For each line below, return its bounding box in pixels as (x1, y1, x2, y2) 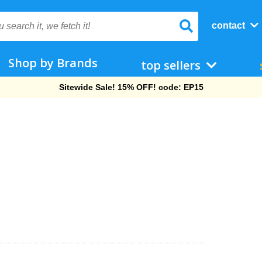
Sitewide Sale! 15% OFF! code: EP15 (58, 82, 204, 92)
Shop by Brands (8, 55, 98, 71)
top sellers (140, 57, 204, 73)
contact (211, 20, 247, 30)
